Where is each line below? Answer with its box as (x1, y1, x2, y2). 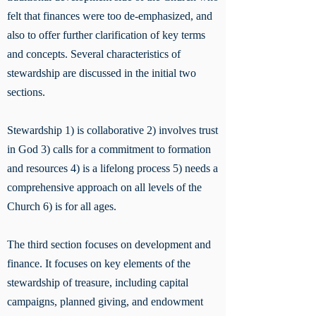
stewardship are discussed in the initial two (7, 67, 196, 79)
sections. (7, 86, 48, 98)
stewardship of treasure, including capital (7, 276, 188, 288)
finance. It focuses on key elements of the (7, 257, 190, 269)
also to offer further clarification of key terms (7, 29, 205, 41)
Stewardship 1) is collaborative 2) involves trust (7, 124, 218, 136)
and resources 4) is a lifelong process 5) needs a (7, 162, 218, 174)
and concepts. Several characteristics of (7, 48, 181, 60)
